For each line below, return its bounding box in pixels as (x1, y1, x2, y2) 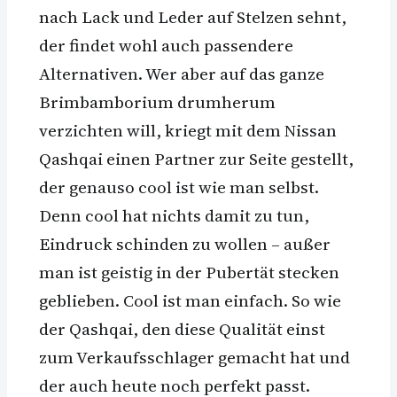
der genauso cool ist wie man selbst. (39, 175, 319, 199)
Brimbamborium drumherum (39, 90, 276, 114)
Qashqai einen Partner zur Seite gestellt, (39, 147, 354, 171)
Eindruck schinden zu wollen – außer (39, 232, 331, 256)
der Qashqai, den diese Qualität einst (39, 317, 325, 341)
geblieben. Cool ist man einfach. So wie (39, 289, 341, 313)
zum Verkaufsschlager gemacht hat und (39, 346, 350, 370)
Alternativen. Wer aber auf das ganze (39, 62, 324, 86)
